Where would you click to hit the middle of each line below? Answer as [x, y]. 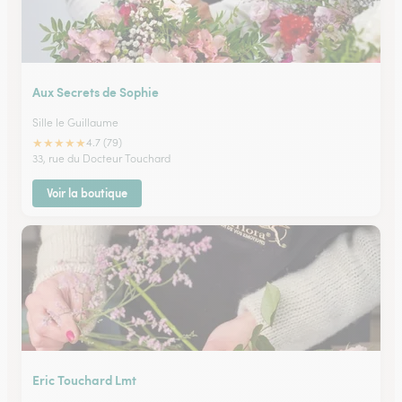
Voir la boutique [87, 193]
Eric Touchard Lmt [84, 380]
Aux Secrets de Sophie [96, 92]
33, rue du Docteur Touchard [101, 158]
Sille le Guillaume [75, 122]
